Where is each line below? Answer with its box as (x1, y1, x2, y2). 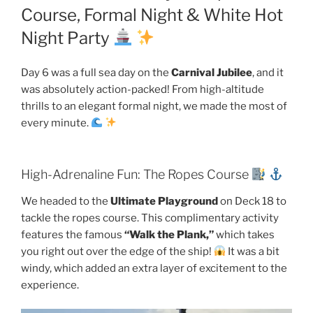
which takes (214, 228, 275, 241)
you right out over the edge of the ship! (21, 245, 214, 258)
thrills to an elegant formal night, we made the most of (21, 99, 287, 112)
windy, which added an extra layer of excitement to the (21, 261, 287, 275)
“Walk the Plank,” (124, 228, 214, 241)
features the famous (21, 228, 124, 241)
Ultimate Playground (110, 194, 218, 208)
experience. (21, 278, 79, 291)
